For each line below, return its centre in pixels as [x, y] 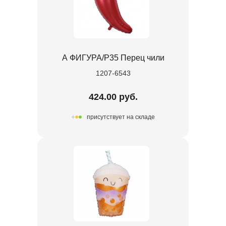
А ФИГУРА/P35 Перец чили [113, 58]
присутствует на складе [121, 117]
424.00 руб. [113, 97]
